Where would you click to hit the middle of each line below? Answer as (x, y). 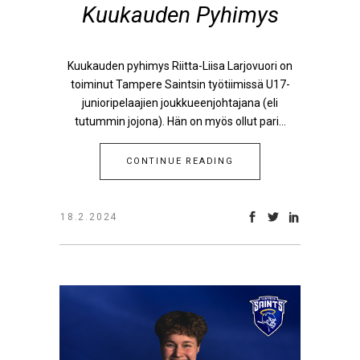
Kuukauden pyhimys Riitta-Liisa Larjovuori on (180, 66)
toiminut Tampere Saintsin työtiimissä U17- (180, 84)
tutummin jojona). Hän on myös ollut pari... (180, 121)
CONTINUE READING (180, 161)
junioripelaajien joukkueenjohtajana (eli (180, 103)
